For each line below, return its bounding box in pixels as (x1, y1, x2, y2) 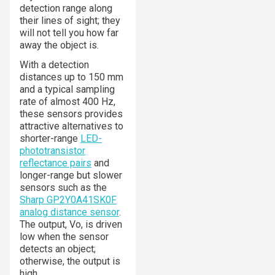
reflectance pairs (20, 157, 91, 169)
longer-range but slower (20, 169, 122, 181)
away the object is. (20, 39, 99, 51)
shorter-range (20, 132, 80, 144)
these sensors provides (20, 107, 123, 120)
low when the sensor (20, 230, 109, 242)
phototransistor (20, 144, 85, 157)
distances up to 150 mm (20, 71, 123, 83)
